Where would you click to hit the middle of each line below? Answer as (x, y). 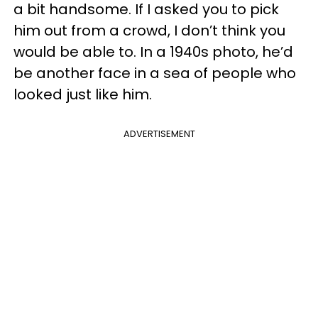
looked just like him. (83, 94)
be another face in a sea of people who (155, 73)
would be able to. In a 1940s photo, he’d (153, 52)
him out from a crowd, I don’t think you (149, 31)
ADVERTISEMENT (159, 134)
